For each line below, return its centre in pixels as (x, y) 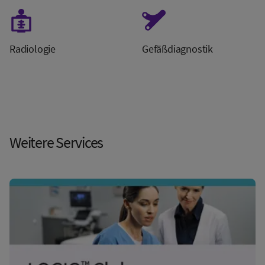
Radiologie (33, 49)
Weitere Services (56, 142)
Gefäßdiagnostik (177, 49)
